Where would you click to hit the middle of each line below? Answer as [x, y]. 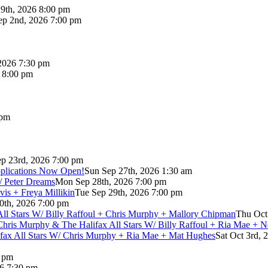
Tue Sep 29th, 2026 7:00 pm [129, 192]
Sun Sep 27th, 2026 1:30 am [138, 170]
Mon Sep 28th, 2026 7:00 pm [111, 181]
